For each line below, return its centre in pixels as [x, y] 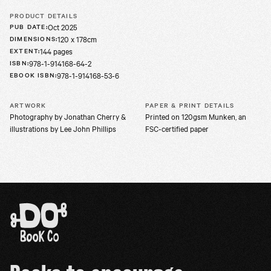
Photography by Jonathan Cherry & [68, 116]
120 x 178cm [77, 38]
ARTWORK [28, 105]
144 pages [57, 51]
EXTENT [24, 50]
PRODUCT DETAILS [44, 15]
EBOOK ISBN [32, 74]
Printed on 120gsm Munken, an [196, 116]
